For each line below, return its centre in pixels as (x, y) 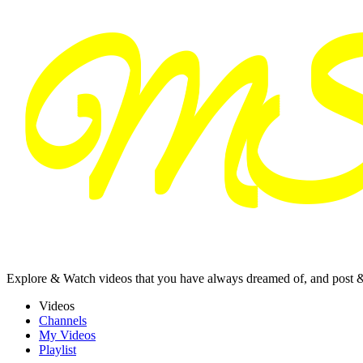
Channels (63, 320)
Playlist (58, 349)
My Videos (67, 335)
